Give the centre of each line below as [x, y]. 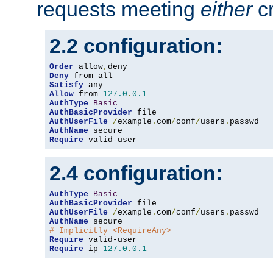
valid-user [110, 140]
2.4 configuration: [136, 173]
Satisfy [66, 85]
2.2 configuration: [136, 46]
